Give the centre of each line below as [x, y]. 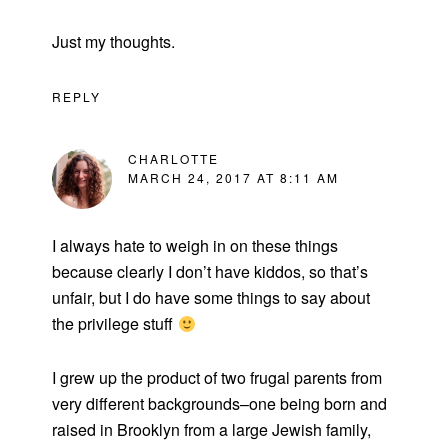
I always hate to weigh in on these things [195, 246]
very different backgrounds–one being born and [220, 404]
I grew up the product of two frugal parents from [217, 378]
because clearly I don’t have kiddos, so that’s [210, 272]
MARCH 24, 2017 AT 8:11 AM [234, 178]
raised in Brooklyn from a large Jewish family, [212, 430]
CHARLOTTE [174, 159]
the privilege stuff [115, 324]
